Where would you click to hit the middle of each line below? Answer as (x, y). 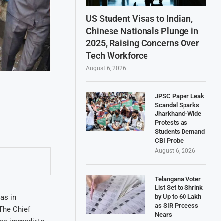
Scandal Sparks (177, 105)
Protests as (171, 122)
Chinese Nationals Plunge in (142, 31)
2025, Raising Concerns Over (143, 43)
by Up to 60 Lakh (178, 196)
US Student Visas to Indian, (140, 18)
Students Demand (180, 131)
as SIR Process (177, 205)
